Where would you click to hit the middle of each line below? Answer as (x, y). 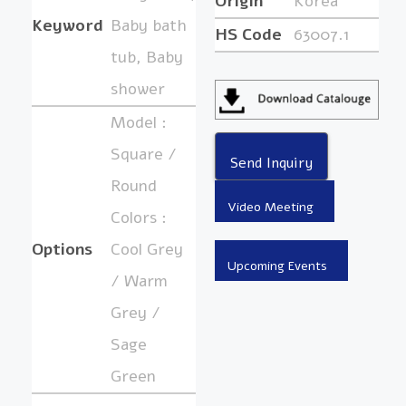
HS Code (248, 35)
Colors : (139, 218)
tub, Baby (147, 58)
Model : (139, 123)
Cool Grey (147, 250)
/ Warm (139, 281)
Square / (144, 155)
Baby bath (149, 26)
